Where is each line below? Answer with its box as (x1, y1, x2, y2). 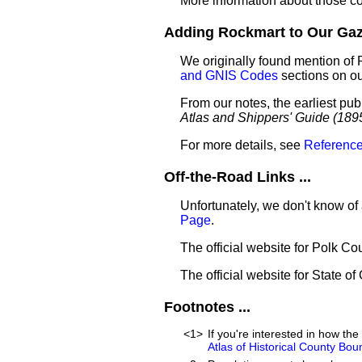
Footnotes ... (164, 299, 250, 315)
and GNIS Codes (180, 69, 278, 82)
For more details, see (180, 138, 304, 152)
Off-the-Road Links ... (164, 169, 311, 185)
